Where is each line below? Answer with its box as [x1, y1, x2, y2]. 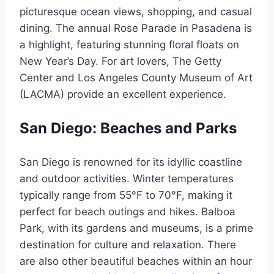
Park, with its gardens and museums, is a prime [20, 222, 253, 235]
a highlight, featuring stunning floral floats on [20, 39, 239, 51]
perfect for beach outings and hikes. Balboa [20, 206, 235, 218]
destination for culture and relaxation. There [20, 239, 236, 251]
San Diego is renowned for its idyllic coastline [20, 156, 242, 169]
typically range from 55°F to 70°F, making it [20, 189, 232, 202]
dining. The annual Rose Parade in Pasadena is [20, 22, 252, 35]
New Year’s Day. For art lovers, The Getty [20, 55, 221, 68]
